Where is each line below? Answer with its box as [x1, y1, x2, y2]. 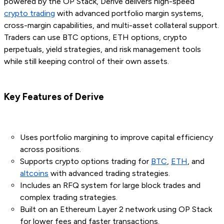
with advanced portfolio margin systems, [55, 8, 203, 18]
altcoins [20, 168, 48, 178]
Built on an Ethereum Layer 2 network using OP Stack [20, 204, 212, 214]
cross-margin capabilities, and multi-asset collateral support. [4, 20, 219, 30]
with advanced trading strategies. [48, 168, 170, 178]
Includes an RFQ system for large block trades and [20, 180, 200, 190]
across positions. [20, 144, 81, 154]
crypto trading [4, 8, 55, 18]
